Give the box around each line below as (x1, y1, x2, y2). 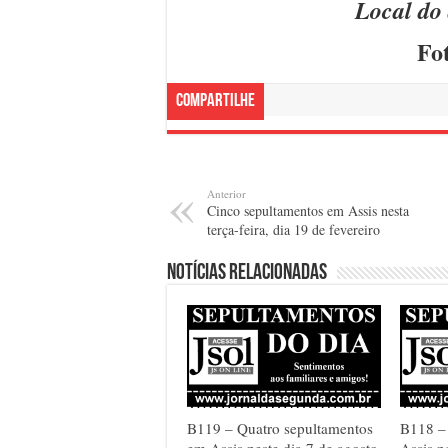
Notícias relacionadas (167, 261, 327, 285)
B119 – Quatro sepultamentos (187, 418, 373, 439)
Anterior (207, 185, 246, 201)
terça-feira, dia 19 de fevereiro (207, 219, 380, 239)
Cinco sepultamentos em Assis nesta (207, 200, 409, 220)
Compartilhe (176, 91, 255, 111)
